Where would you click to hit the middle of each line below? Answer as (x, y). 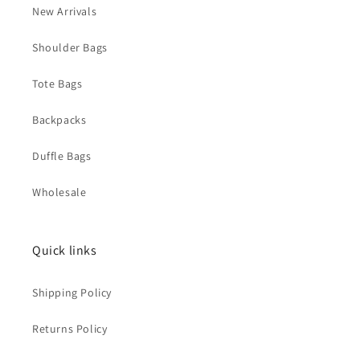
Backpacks (59, 120)
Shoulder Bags (70, 47)
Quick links (65, 250)
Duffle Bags (62, 156)
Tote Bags (57, 84)
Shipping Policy (72, 292)
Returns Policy (70, 329)
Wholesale (59, 192)
